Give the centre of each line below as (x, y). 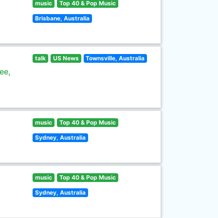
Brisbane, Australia (63, 18)
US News (66, 58)
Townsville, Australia (115, 58)
